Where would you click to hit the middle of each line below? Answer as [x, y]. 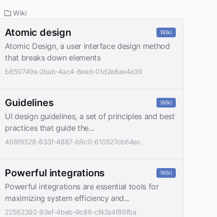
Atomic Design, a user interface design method [87, 46]
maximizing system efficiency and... [67, 198]
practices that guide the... [49, 128]
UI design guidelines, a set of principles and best [90, 116]
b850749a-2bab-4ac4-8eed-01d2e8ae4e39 [74, 71]
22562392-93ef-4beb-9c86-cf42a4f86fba [71, 212]
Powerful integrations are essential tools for [82, 186]
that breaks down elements [53, 57]
